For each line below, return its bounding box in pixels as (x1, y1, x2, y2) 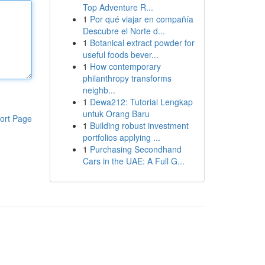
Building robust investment (89, 119, 189, 131)
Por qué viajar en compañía (89, 13, 193, 25)
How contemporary (89, 60, 161, 72)
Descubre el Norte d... (82, 25, 165, 37)
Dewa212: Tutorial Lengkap (89, 96, 193, 108)
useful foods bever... (82, 49, 159, 60)
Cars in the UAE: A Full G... (82, 155, 185, 167)
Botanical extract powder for (89, 37, 195, 49)
